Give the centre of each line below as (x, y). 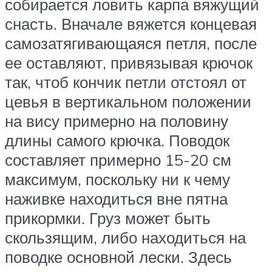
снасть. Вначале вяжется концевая (131, 24)
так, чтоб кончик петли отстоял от (126, 82)
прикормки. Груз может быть (108, 218)
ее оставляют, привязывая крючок (129, 63)
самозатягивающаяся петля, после (131, 43)
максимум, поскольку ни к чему (117, 179)
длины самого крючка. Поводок (117, 141)
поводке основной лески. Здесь (118, 257)
